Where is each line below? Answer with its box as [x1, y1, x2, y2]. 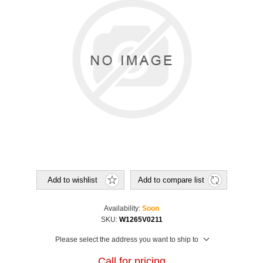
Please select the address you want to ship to [55, 235, 198, 244]
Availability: [104, 204, 140, 213]
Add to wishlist [48, 176, 97, 185]
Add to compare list [137, 176, 204, 185]
